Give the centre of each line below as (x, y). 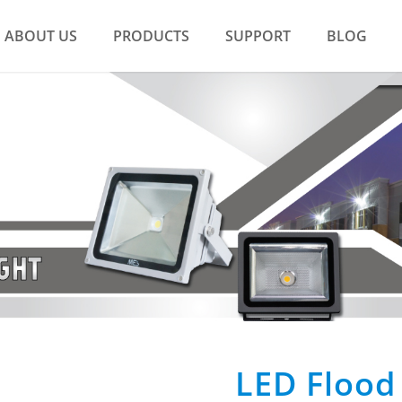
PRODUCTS (151, 36)
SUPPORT (258, 36)
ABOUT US (41, 36)
